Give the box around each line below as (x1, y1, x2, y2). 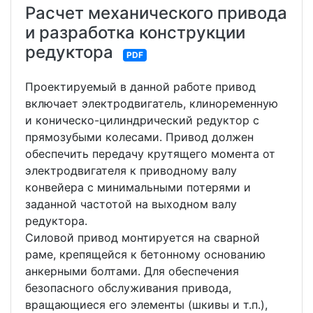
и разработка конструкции (25, 22, 245, 43)
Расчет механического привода (25, 3, 287, 23)
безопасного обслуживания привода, (25, 281, 231, 295)
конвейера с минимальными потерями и (25, 180, 251, 194)
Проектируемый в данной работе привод (25, 80, 256, 94)
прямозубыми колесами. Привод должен (25, 130, 254, 144)
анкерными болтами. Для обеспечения (25, 264, 239, 278)
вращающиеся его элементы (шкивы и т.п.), (25, 298, 268, 312)
